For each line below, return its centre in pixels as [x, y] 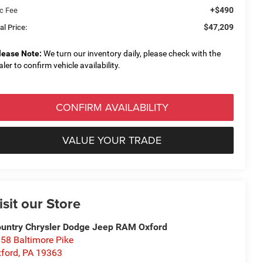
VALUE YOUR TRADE [112, 140]
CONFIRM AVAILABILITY [112, 107]
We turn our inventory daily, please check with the [131, 53]
